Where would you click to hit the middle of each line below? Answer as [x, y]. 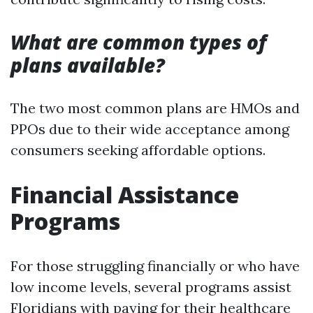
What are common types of [138, 42]
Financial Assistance [125, 195]
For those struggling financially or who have [155, 266]
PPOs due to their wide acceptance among [150, 129]
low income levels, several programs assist [151, 287]
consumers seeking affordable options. [138, 150]
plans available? [88, 65]
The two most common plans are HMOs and [155, 108]
